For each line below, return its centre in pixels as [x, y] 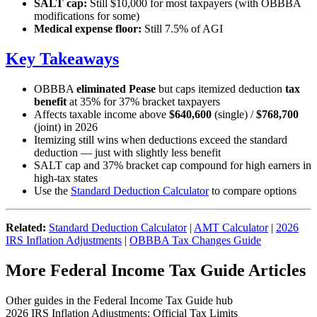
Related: [26, 228]
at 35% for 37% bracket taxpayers [143, 102]
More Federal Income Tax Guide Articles [156, 271]
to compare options [253, 191]
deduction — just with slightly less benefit [127, 153]
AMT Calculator [231, 228]
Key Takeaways [62, 59]
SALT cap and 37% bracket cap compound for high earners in [173, 166]
